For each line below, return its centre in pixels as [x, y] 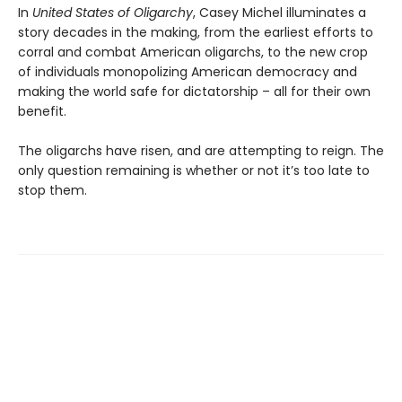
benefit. [42, 112]
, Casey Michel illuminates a [280, 13]
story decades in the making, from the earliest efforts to [196, 33]
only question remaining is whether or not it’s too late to [194, 171]
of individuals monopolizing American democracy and [188, 72]
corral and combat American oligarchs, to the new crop [193, 52]
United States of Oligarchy [113, 13]
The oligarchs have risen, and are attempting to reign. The [201, 151]
